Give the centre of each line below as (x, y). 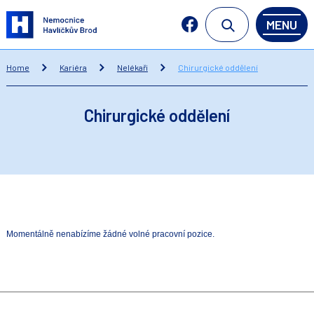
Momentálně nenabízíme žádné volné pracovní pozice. (110, 234)
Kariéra (73, 67)
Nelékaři (132, 67)
